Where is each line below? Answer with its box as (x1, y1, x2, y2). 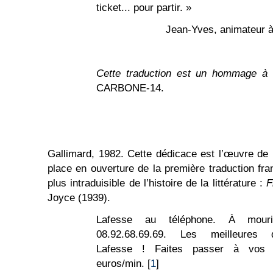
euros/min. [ (96, 258, 151, 269)
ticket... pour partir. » (96, 2, 191, 13)
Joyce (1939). (48, 192, 110, 204)
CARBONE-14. (96, 82, 164, 94)
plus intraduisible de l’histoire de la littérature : (48, 177, 267, 189)
